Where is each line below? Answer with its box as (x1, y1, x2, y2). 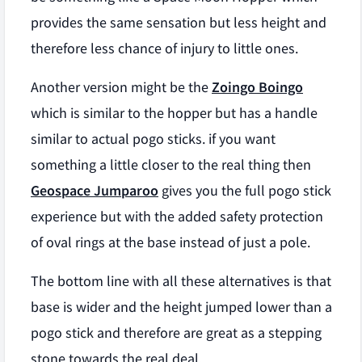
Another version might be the (31, 78, 212, 96)
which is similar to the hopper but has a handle (31, 104, 318, 122)
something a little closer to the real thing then (31, 156, 311, 174)
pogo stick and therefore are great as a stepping (31, 324, 322, 342)
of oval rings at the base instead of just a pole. (31, 234, 310, 251)
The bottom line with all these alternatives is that (31, 272, 331, 290)
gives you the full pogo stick (158, 182, 331, 200)
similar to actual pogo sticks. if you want (31, 130, 276, 148)
